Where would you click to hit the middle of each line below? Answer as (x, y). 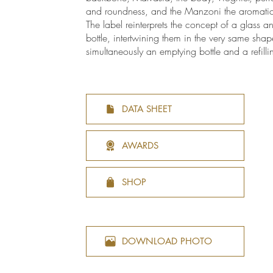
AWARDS (140, 146)
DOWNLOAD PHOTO (167, 241)
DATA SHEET (147, 109)
